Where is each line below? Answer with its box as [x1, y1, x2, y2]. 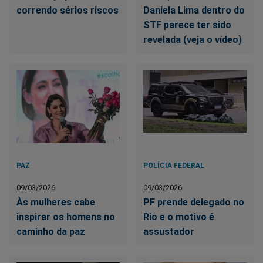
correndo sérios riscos [16, 4, 119, 16]
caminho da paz [16, 225, 85, 237]
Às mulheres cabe [16, 196, 95, 208]
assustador [143, 225, 195, 237]
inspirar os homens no [16, 211, 115, 222]
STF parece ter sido [143, 19, 232, 31]
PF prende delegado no [143, 196, 245, 208]
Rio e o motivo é [143, 211, 215, 222]
